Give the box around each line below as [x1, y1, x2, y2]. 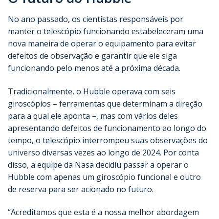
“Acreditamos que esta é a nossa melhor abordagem [8, 207, 199, 218]
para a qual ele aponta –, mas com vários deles [8, 110, 178, 121]
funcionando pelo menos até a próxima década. [8, 63, 180, 74]
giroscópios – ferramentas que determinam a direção [8, 98, 202, 109]
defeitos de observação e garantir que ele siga [8, 50, 177, 62]
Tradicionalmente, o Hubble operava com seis [8, 86, 175, 97]
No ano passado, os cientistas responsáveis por [8, 14, 183, 25]
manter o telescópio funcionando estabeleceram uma [8, 26, 203, 37]
